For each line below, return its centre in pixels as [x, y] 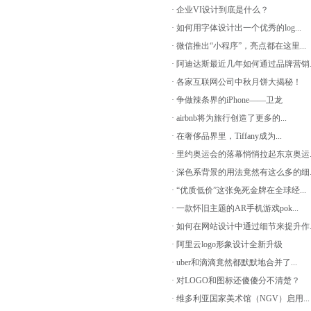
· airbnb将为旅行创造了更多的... [229, 118]
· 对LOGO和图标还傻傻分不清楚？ [236, 280]
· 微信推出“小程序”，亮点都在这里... [239, 46]
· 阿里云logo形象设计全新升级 [227, 244]
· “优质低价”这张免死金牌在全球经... [239, 190]
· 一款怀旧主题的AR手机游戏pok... [235, 208]
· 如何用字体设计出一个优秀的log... [236, 28]
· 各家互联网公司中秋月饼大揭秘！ [236, 82]
